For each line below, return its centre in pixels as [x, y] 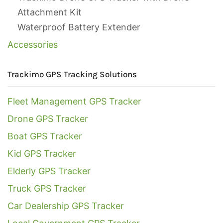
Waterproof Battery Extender [79, 27]
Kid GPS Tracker [42, 154]
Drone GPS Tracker [48, 119]
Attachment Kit [50, 12]
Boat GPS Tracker [45, 136]
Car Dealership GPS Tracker [66, 206]
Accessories [33, 45]
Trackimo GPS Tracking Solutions [72, 74]
